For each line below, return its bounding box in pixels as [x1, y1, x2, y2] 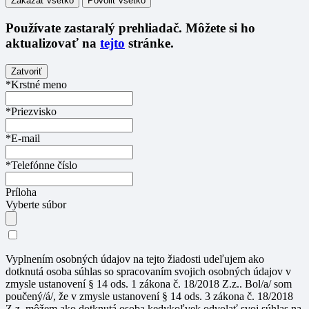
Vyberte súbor [6, 198, 66, 210]
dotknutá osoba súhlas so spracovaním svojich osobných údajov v [6, 265, 291, 277]
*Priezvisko [6, 105, 57, 117]
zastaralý [64, 21, 115, 36]
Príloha [6, 186, 37, 198]
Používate [6, 21, 64, 36]
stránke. [125, 36, 174, 51]
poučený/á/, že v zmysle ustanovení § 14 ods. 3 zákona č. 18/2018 [6, 290, 293, 302]
